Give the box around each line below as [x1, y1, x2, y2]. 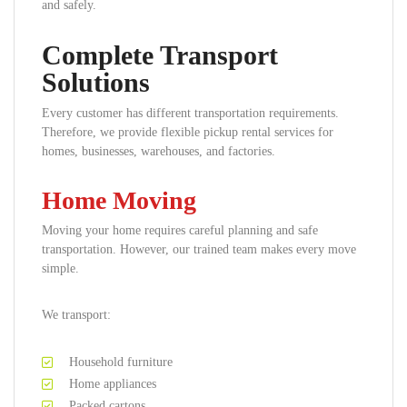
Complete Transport [42, 40, 278, 70]
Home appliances [69, 377, 156, 391]
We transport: [42, 308, 111, 322]
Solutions [42, 67, 150, 97]
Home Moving [42, 186, 196, 214]
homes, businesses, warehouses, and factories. [42, 144, 275, 158]
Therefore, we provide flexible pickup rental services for [42, 125, 333, 139]
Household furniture [69, 355, 173, 369]
